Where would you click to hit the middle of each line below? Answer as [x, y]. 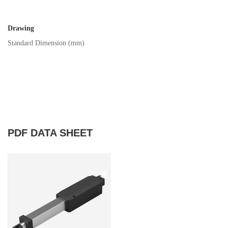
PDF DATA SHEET [50, 133]
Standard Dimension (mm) [46, 43]
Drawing [21, 28]
